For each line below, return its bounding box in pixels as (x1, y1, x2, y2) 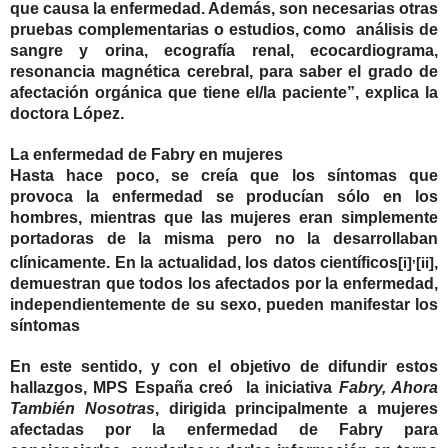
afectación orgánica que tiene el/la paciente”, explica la (10, 84, 438, 102)
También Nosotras (10, 400, 155, 418)
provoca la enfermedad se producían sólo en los (10, 188, 438, 206)
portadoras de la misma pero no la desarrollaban (10, 230, 438, 248)
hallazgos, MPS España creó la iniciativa (10, 379, 339, 397)
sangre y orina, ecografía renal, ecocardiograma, (10, 42, 438, 60)
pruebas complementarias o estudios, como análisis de (10, 21, 438, 39)
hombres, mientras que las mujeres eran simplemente (10, 209, 438, 227)
